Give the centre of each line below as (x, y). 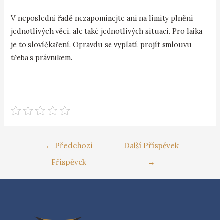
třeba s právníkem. (42, 58)
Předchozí (73, 146)
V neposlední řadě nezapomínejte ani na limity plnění (102, 18)
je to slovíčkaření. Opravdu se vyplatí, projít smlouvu (101, 45)
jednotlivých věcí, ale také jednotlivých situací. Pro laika (107, 31)
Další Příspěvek (151, 146)
